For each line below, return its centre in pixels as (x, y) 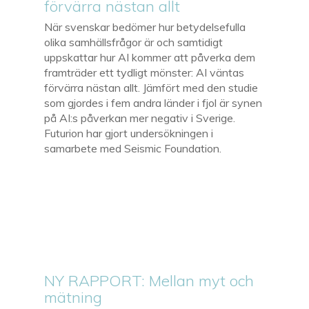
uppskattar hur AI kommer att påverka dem (150, 57)
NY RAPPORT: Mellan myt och (149, 280)
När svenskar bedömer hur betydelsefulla (145, 27)
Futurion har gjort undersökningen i (129, 133)
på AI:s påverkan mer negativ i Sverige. (140, 118)
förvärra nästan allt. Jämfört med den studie (151, 87)
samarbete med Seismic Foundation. (133, 148)
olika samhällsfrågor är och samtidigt (134, 42)
